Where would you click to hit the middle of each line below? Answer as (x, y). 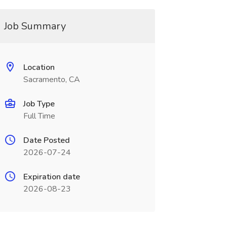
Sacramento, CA (51, 80)
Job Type (39, 104)
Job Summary (35, 26)
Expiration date (51, 177)
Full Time (39, 116)
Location (39, 67)
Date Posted (46, 140)
